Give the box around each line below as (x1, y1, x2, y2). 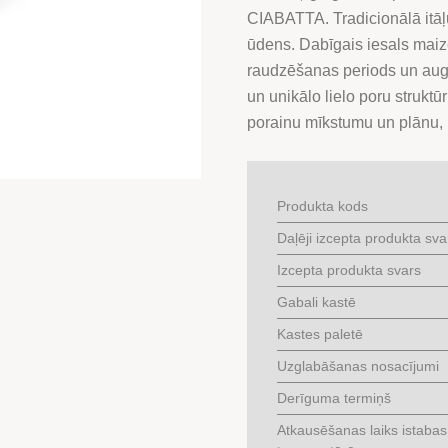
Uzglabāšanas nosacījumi (276, 357, 439, 374)
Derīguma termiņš (276, 389, 391, 406)
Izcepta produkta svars (276, 261, 421, 278)
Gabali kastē (276, 293, 356, 310)
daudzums (245, 45, 320, 63)
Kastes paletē (276, 325, 363, 342)
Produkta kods (276, 197, 368, 214)
